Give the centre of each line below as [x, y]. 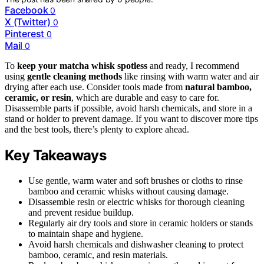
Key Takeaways [56, 156]
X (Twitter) [28, 22]
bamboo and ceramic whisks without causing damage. [128, 192]
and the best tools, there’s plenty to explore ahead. [97, 130]
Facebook [27, 10]
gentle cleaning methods [75, 77]
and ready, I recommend [193, 66]
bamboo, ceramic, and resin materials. [98, 255]
